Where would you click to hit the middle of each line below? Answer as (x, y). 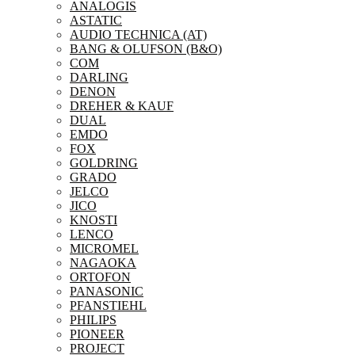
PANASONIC (107, 291)
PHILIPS (93, 320)
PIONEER (97, 334)
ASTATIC (96, 20)
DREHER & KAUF (122, 106)
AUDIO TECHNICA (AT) (138, 34)
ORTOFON (100, 277)
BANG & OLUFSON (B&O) (146, 49)
